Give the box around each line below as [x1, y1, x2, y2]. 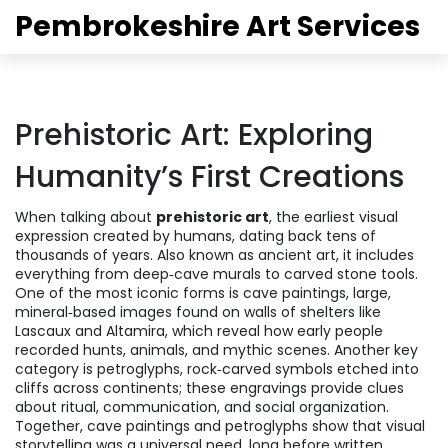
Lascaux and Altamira [15, 321, 165, 341]
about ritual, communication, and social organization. [15, 397, 389, 417]
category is [15, 359, 97, 379]
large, [353, 283, 391, 303]
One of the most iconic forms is [15, 283, 243, 303]
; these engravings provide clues [179, 378, 404, 398]
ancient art [258, 245, 336, 265]
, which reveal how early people [165, 321, 383, 341]
